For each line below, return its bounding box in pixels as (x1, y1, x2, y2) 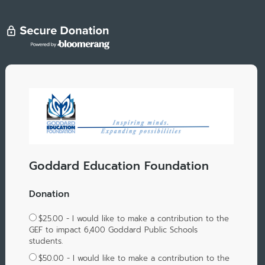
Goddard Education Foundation (28, 157, 209, 174)
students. (28, 235, 63, 247)
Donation (28, 186, 69, 201)
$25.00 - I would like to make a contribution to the (38, 213, 229, 225)
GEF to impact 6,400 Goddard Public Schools (28, 224, 198, 236)
